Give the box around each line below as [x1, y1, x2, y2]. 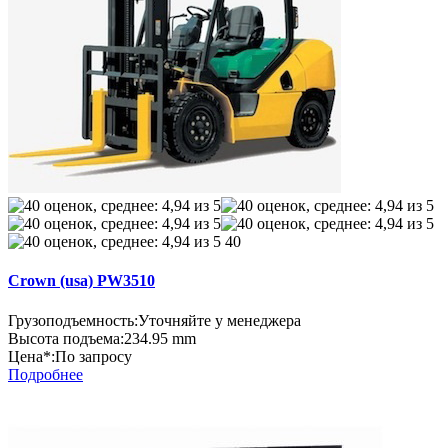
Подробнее [8, 365, 83, 383]
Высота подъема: [8, 329, 124, 347]
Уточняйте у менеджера [138, 311, 301, 329]
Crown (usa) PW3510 [8, 272, 155, 290]
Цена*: [8, 347, 55, 365]
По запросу [55, 347, 132, 365]
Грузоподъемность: [8, 311, 138, 329]
